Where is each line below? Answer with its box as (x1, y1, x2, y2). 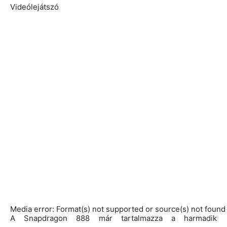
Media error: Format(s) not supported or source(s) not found (10, 204, 225, 214)
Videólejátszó (10, 2, 59, 12)
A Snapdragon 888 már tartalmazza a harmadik (10, 213, 217, 223)
